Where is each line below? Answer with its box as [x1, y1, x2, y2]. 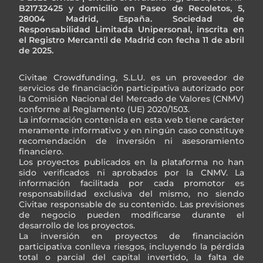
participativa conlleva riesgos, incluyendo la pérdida [19, 241, 244, 252]
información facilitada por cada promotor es [19, 178, 244, 189]
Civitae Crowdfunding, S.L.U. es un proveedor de [19, 72, 244, 83]
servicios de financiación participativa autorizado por [19, 83, 244, 94]
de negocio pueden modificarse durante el [19, 210, 244, 221]
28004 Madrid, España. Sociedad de [19, 14, 244, 25]
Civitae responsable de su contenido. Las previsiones [19, 199, 244, 210]
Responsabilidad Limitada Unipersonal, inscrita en [19, 24, 244, 35]
